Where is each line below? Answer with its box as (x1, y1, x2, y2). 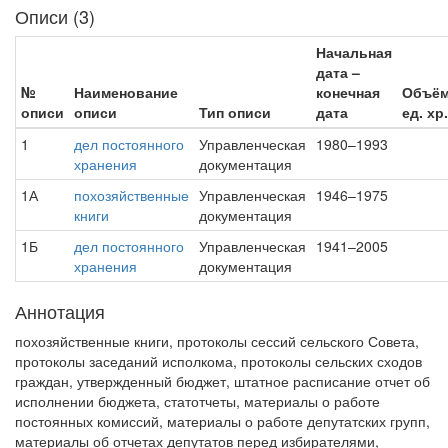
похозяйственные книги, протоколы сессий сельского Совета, (15, 331, 419, 351)
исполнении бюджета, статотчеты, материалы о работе (15, 391, 380, 411)
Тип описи (199, 102, 271, 122)
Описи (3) (15, 3, 95, 29)
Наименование (74, 82, 178, 102)
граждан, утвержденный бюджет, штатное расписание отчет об (15, 371, 430, 391)
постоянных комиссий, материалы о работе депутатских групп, (15, 411, 430, 431)
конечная (316, 82, 380, 102)
